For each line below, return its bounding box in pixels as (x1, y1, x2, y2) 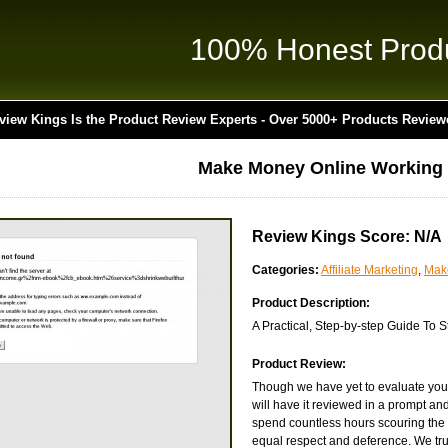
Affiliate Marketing (321, 263, 418, 277)
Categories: (252, 263, 319, 277)
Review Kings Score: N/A (252, 228, 442, 245)
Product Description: (252, 296, 370, 310)
